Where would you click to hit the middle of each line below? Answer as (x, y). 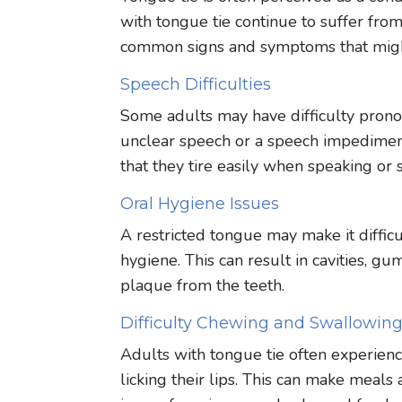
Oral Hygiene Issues (200, 203)
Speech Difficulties (196, 84)
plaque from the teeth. (203, 285)
